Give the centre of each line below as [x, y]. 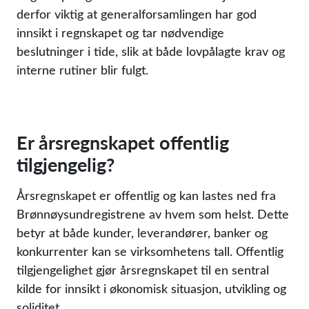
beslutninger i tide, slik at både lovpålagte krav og [151, 51]
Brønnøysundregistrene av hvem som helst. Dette [153, 214]
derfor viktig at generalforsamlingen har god [137, 14]
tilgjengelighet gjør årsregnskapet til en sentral [143, 270]
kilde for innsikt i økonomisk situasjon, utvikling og [151, 288]
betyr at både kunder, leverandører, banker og [142, 232]
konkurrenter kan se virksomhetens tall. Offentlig [150, 251]
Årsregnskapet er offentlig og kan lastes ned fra [146, 195]
